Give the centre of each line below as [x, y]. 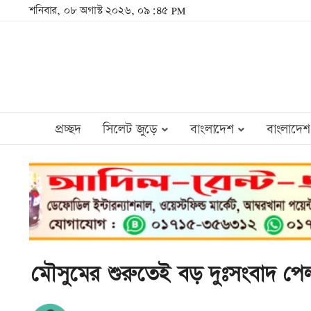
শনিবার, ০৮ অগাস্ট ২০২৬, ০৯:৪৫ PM [107, 11]
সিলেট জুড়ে [132, 130]
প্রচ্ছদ [68, 130]
